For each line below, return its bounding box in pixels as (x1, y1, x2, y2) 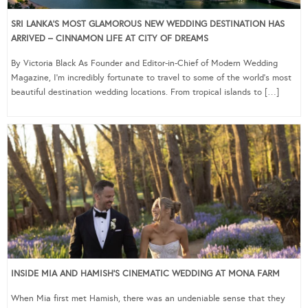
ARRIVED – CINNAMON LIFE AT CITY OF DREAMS (11, 32, 208, 44)
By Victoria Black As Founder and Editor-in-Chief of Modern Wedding (11, 57, 278, 69)
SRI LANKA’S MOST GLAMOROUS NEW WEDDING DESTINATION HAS (11, 18, 285, 30)
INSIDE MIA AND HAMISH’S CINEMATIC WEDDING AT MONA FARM (11, 267, 280, 279)
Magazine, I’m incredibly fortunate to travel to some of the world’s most (11, 71, 291, 83)
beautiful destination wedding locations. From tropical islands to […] (11, 86, 279, 98)
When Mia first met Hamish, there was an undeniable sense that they (11, 292, 285, 304)
